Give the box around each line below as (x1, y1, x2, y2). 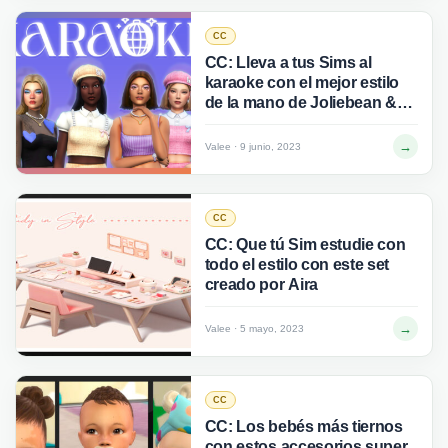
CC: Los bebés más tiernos (204, 418, 403, 435)
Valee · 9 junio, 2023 (204, 141, 301, 152)
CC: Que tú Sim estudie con (204, 236, 406, 253)
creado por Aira (204, 276, 318, 293)
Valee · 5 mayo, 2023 (204, 323, 304, 334)
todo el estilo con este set (204, 256, 390, 273)
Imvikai (204, 114, 256, 131)
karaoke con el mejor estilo (204, 74, 400, 91)
